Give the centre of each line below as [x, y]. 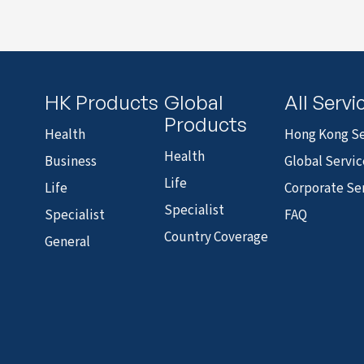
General [68, 242]
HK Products [102, 102]
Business [71, 162]
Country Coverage [217, 237]
